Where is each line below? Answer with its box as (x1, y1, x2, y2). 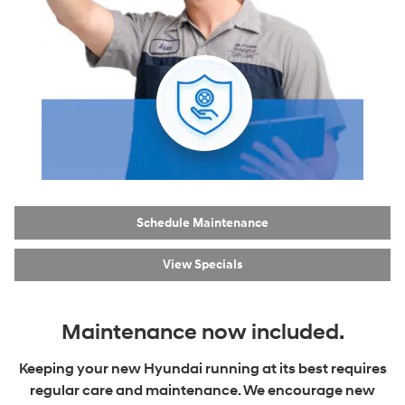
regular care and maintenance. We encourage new (30, 381, 375, 400)
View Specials (163, 257, 242, 273)
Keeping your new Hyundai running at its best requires (18, 360, 387, 379)
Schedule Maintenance (137, 214, 268, 231)
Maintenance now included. (61, 319, 344, 347)
